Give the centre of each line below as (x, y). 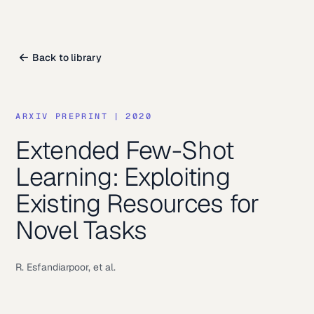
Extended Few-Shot (125, 150)
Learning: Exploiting (123, 177)
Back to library (67, 57)
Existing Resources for (137, 204)
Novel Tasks (81, 230)
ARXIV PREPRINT (62, 116)
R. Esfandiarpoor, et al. (66, 267)
